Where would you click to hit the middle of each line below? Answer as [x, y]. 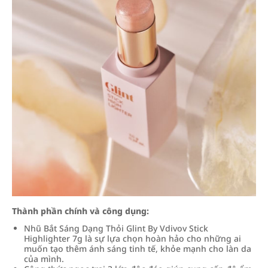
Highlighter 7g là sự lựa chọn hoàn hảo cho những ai [133, 238]
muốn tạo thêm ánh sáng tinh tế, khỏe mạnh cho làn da [138, 249]
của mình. [44, 259]
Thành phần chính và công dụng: [80, 211]
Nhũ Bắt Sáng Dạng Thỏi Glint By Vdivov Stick [116, 228]
